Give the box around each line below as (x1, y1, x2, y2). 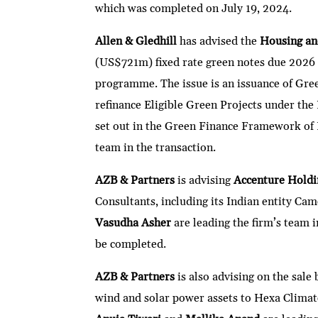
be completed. (95, 237, 167, 252)
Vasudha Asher (95, 216, 175, 231)
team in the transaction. (95, 141, 216, 155)
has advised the (177, 34, 261, 49)
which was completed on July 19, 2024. (95, 1, 292, 16)
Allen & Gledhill (95, 34, 177, 49)
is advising (175, 173, 234, 188)
